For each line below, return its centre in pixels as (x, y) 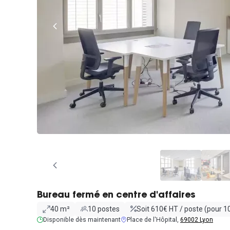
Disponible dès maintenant (82, 219)
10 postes (103, 209)
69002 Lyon (197, 219)
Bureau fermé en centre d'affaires (116, 195)
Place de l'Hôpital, (154, 219)
